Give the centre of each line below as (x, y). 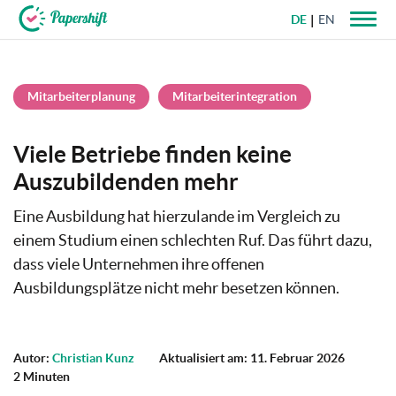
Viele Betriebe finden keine (152, 154)
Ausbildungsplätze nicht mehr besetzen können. (176, 288)
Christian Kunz (93, 358)
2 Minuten (42, 377)
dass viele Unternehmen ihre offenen (139, 264)
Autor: (33, 358)
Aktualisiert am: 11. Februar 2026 (252, 358)
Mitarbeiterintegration (235, 96)
